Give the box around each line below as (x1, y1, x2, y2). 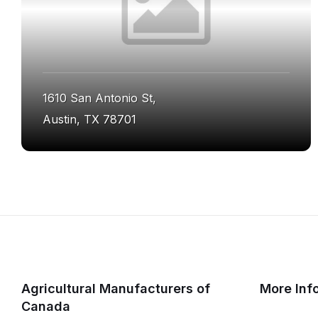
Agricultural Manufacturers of (21, 281, 210, 297)
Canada (21, 299, 70, 314)
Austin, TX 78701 (43, 112, 136, 127)
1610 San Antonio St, (43, 91, 156, 106)
